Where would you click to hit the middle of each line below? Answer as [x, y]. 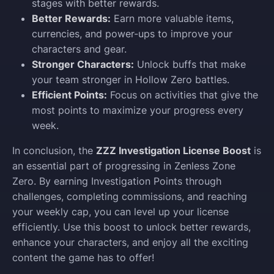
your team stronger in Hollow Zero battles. [131, 79]
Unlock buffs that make [190, 64]
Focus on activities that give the [183, 94]
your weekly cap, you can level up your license [120, 211]
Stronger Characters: [83, 64]
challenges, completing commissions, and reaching [130, 196]
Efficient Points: [69, 94]
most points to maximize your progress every [138, 110]
